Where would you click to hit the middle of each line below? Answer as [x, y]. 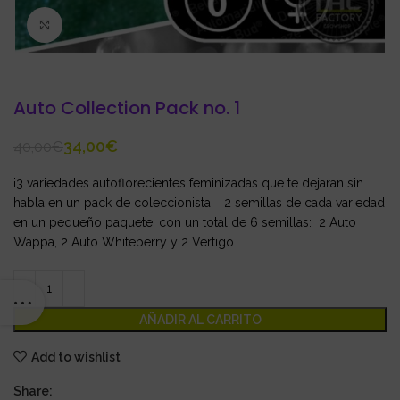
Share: [33, 391]
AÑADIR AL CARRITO [200, 320]
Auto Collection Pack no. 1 [127, 108]
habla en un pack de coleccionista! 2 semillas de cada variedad [199, 203]
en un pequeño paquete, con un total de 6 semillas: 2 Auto [185, 222]
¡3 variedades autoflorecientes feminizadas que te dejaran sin [188, 183]
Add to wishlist [75, 357]
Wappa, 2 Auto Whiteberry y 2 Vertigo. [125, 242]
